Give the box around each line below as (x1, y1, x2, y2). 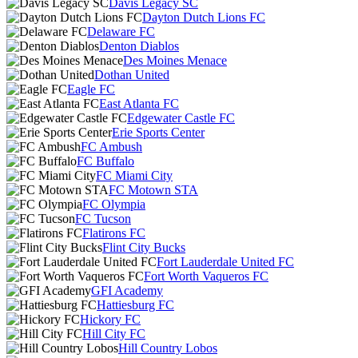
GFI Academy (91, 284, 163, 297)
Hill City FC (82, 327, 145, 340)
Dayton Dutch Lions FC (142, 10, 265, 24)
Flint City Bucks (102, 241, 185, 254)
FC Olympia (82, 197, 145, 211)
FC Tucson (75, 212, 131, 225)
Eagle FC (67, 82, 115, 96)
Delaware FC (87, 25, 155, 38)
